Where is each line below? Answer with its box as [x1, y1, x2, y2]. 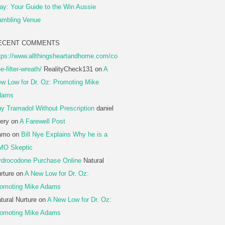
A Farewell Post [20, 118, 65, 125]
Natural [81, 157, 104, 164]
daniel [94, 104, 114, 112]
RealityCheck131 [42, 65, 93, 73]
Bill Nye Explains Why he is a [21, 131, 107, 138]
